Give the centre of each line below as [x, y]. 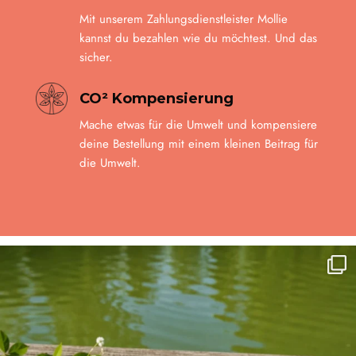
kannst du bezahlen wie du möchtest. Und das [198, 39]
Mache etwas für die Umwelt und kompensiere [198, 125]
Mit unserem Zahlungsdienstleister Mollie [183, 19]
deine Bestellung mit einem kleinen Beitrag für [198, 144]
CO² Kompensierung [156, 99]
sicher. [96, 58]
